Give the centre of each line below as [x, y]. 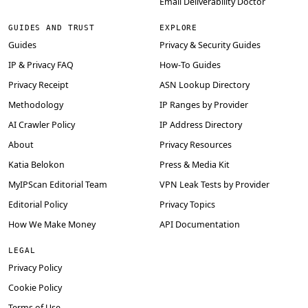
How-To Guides [190, 65]
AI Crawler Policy [42, 125]
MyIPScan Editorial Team [58, 185]
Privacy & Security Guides [210, 45]
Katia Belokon [36, 165]
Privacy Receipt [38, 85]
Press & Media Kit [195, 165]
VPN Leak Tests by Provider [214, 185]
